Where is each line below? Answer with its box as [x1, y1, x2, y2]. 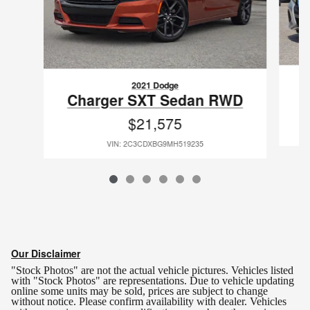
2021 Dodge [131, 79, 179, 91]
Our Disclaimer [11, 246, 80, 260]
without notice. [11, 295, 76, 307]
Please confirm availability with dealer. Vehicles [76, 295, 286, 307]
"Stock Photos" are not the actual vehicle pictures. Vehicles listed [11, 264, 293, 276]
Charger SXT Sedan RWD [66, 89, 243, 110]
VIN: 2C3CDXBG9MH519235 [106, 138, 203, 149]
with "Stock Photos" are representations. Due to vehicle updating [11, 274, 294, 286]
